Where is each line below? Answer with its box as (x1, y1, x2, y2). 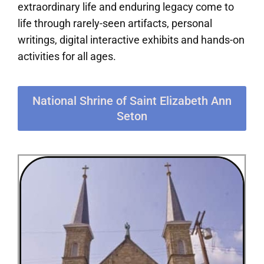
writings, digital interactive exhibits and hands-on (18, 34, 245, 47)
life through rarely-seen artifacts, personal (18, 17, 212, 30)
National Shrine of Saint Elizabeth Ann (32, 94, 232, 108)
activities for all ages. (18, 50, 116, 63)
